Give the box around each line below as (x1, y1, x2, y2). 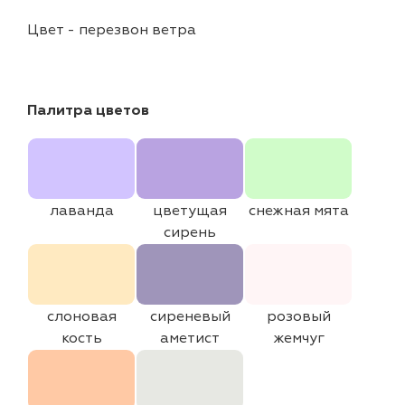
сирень (164, 223, 216, 241)
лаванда (49, 202, 114, 220)
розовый (266, 307, 331, 325)
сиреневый (149, 307, 231, 325)
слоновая (46, 307, 117, 325)
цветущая (153, 202, 227, 220)
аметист (160, 329, 220, 347)
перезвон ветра (79, 21, 196, 39)
